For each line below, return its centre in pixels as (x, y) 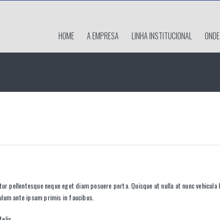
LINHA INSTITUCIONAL (162, 36)
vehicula (206, 185)
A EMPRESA (103, 36)
